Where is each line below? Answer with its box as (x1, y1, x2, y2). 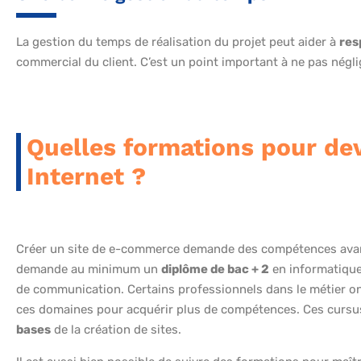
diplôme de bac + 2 (161, 262, 269, 277)
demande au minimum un (16, 262, 161, 277)
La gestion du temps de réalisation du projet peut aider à (16, 35, 339, 50)
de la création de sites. (51, 322, 181, 338)
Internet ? (27, 162, 146, 191)
